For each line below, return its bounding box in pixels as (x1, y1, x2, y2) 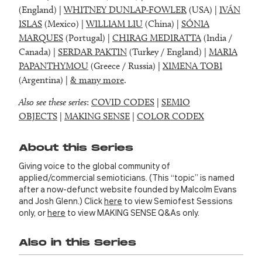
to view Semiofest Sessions (122, 195, 233, 207)
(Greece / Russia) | (88, 60, 163, 72)
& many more (70, 74, 124, 86)
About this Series (19, 143, 133, 154)
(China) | (143, 18, 181, 30)
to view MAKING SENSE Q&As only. (65, 206, 199, 219)
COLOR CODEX (137, 111, 204, 122)
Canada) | (19, 46, 58, 58)
